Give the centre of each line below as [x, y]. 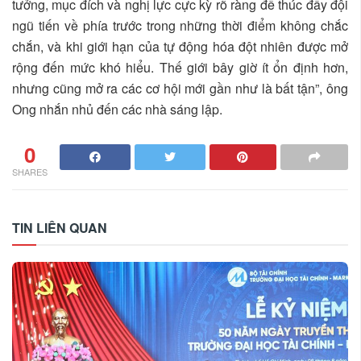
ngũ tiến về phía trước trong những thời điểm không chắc [180, 25]
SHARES [30, 171]
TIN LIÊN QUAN [60, 227]
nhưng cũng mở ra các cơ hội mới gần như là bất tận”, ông [180, 88]
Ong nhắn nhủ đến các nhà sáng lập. [117, 109]
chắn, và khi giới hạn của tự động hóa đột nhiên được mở [180, 46]
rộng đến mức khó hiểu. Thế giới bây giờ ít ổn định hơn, [180, 67]
